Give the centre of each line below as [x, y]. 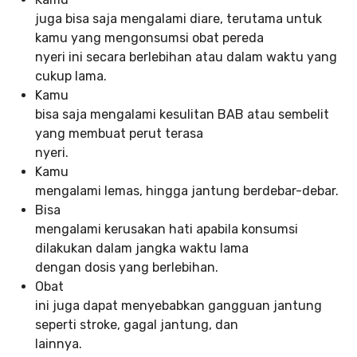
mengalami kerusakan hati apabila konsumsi [167, 229]
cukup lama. [71, 76]
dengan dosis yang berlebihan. [127, 268]
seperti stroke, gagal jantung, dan [137, 325]
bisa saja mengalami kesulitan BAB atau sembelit [182, 115]
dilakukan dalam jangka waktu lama [142, 249]
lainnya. [59, 344]
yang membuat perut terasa [119, 134]
